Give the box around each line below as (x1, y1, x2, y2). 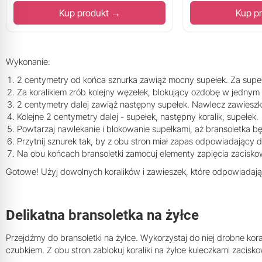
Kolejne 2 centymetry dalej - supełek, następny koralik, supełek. (17, 111, 258, 123)
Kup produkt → (58, 7, 120, 19)
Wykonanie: (6, 56, 50, 68)
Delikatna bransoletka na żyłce (6, 207, 199, 224)
